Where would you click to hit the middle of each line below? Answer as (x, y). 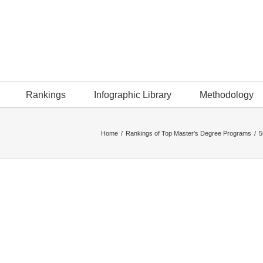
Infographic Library (133, 95)
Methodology (227, 95)
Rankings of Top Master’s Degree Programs (188, 133)
